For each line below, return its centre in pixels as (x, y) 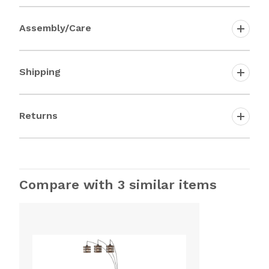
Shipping (40, 71)
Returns (38, 115)
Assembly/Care (55, 28)
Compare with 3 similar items (118, 185)
